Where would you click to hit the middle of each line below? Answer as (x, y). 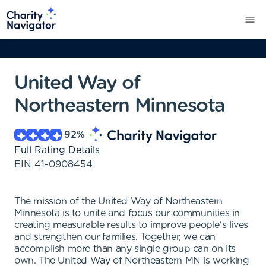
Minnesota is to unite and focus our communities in (127, 213)
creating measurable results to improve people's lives (131, 225)
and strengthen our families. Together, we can (115, 237)
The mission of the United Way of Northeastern (119, 201)
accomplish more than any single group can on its (125, 249)
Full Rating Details (57, 150)
